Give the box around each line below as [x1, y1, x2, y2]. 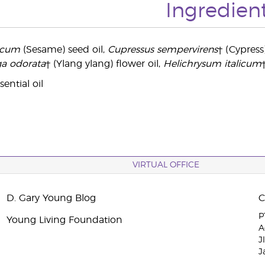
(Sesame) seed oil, [20, 45, 108, 54]
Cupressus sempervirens [107, 45, 218, 54]
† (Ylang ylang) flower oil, [45, 59, 163, 69]
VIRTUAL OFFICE [132, 161, 199, 169]
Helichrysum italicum [163, 59, 261, 69]
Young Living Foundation [6, 215, 122, 225]
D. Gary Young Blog [6, 193, 96, 203]
